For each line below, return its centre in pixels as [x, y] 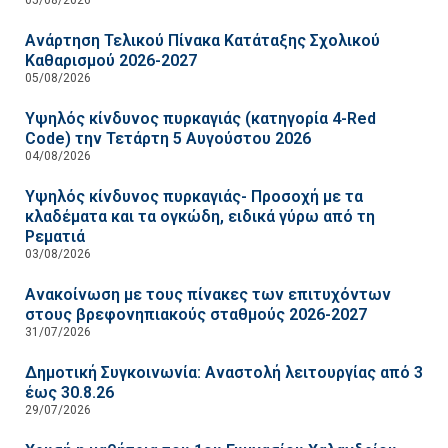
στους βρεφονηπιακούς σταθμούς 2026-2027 [196, 314]
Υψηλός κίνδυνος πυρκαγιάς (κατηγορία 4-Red [200, 118]
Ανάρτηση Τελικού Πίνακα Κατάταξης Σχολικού [202, 40]
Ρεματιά [55, 236]
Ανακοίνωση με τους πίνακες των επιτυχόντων [208, 294]
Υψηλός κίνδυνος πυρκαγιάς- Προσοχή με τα [194, 196]
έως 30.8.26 [69, 392]
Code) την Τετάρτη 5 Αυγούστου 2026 [168, 138]
